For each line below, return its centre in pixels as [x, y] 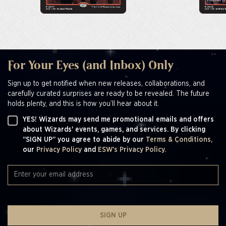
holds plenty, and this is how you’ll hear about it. [83, 104]
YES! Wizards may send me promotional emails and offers [118, 119]
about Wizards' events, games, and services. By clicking [114, 129]
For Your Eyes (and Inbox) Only [91, 66]
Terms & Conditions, [179, 139]
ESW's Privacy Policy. [132, 150]
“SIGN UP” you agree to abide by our [84, 139]
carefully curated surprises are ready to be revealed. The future [108, 94]
